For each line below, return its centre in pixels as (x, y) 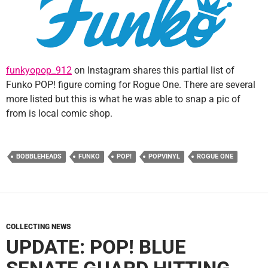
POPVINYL (164, 157)
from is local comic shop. (59, 114)
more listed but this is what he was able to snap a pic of (123, 99)
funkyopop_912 (39, 71)
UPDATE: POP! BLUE (96, 247)
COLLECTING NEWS (39, 227)
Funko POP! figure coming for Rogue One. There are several (131, 85)
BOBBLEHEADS (39, 157)
